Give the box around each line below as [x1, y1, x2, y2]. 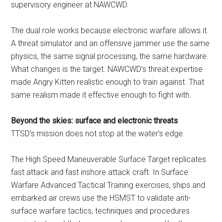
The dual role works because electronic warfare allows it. [11, 26, 209, 35]
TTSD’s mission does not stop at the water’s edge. [11, 129, 185, 138]
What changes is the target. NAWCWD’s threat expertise [11, 64, 203, 74]
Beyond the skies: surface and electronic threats [11, 116, 178, 125]
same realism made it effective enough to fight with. [11, 90, 192, 100]
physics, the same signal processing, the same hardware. [11, 52, 209, 61]
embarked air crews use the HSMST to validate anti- [11, 193, 191, 203]
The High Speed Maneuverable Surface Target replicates [11, 155, 207, 164]
